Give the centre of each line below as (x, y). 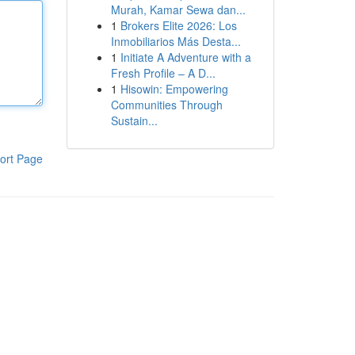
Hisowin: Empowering (174, 89)
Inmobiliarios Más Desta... (176, 41)
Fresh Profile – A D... (163, 73)
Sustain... (134, 120)
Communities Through (166, 105)
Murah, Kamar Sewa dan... (178, 10)
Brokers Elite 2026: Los (178, 25)
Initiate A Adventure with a (185, 57)
